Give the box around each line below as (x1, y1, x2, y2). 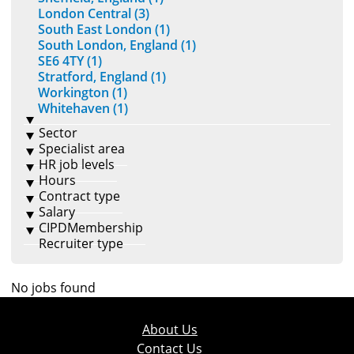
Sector (39, 124, 77, 142)
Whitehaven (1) (38, 100, 128, 118)
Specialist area (39, 140, 125, 158)
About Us (141, 321, 198, 339)
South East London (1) (38, 21, 170, 39)
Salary (39, 203, 75, 221)
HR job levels (39, 156, 115, 174)
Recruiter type (39, 235, 123, 253)
